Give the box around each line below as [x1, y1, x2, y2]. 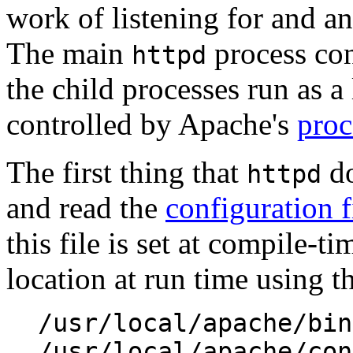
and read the [6, 191, 165, 225]
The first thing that [6, 155, 247, 190]
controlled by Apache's [6, 107, 297, 142]
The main [6, 36, 132, 71]
